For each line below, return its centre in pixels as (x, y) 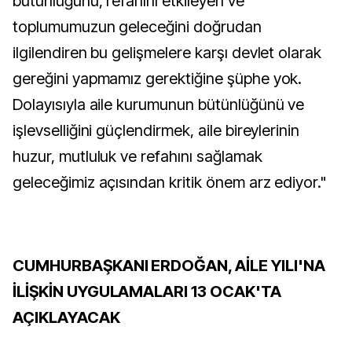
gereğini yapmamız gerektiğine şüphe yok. (158, 79)
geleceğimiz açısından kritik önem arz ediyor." (170, 182)
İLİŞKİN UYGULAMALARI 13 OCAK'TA (147, 291)
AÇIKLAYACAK (66, 317)
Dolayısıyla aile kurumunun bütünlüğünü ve (159, 104)
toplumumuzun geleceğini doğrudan (137, 27)
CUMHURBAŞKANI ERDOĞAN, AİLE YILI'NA (169, 266)
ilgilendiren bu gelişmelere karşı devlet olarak (167, 53)
